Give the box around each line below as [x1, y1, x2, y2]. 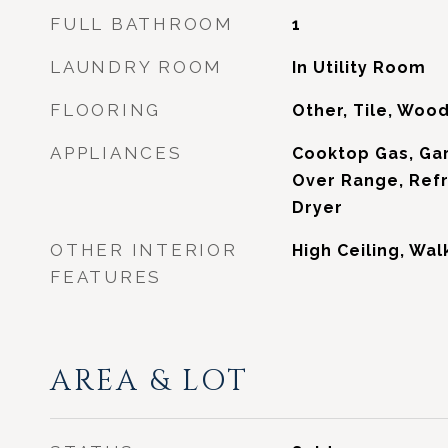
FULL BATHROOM [50, 14, 234, 34]
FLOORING [50, 100, 161, 120]
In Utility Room [291, 58, 426, 77]
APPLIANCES [50, 143, 183, 163]
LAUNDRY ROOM [50, 57, 223, 77]
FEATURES [50, 267, 162, 287]
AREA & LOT [50, 362, 249, 401]
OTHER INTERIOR [50, 240, 238, 260]
